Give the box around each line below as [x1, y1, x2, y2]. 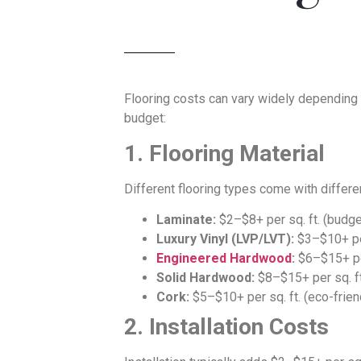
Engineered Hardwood [156, 251, 292, 267]
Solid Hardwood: [156, 270, 255, 286]
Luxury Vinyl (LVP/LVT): [156, 231, 294, 247]
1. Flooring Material [124, 139, 325, 167]
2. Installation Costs [124, 313, 329, 341]
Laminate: [156, 212, 216, 228]
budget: [124, 110, 166, 127]
